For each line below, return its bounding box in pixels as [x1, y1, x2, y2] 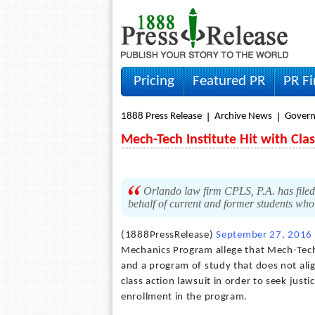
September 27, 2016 [216, 230, 312, 240]
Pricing [134, 74, 174, 89]
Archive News [214, 111, 272, 122]
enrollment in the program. [121, 292, 248, 302]
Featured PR [193, 74, 265, 89]
